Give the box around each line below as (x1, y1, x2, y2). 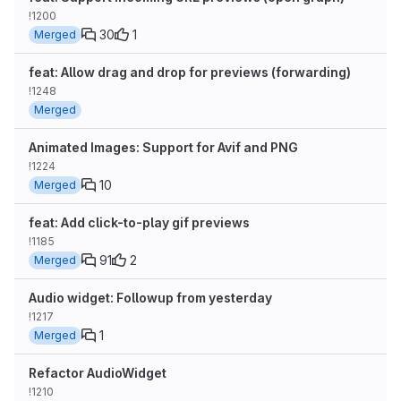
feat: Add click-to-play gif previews (29, 215, 250, 230)
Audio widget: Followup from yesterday (29, 290, 272, 305)
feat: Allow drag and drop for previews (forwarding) (29, 64, 351, 80)
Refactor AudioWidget (29, 365, 166, 380)
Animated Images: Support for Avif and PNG (29, 140, 298, 155)
